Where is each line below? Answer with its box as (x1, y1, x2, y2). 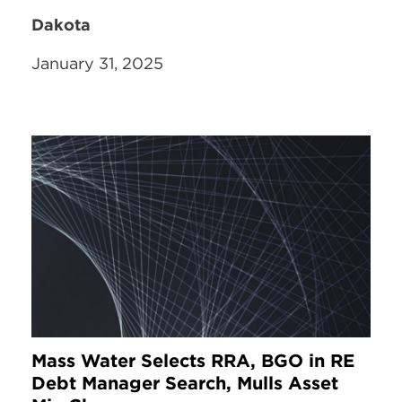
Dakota (31, 13, 91, 35)
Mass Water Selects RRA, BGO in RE (31, 348, 354, 371)
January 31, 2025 (31, 52, 163, 74)
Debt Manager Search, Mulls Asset (31, 371, 338, 394)
